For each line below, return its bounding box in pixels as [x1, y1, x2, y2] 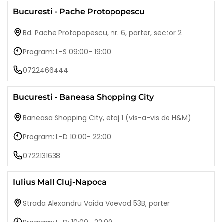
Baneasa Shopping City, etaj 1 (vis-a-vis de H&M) [23, 113, 191, 123]
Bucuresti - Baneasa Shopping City [13, 92, 154, 102]
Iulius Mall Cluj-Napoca [13, 177, 107, 187]
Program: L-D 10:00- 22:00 [23, 132, 111, 142]
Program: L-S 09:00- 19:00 [23, 47, 111, 57]
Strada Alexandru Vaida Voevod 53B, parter [23, 198, 170, 209]
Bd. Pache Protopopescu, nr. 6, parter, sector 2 [23, 28, 182, 38]
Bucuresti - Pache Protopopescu [13, 7, 145, 17]
